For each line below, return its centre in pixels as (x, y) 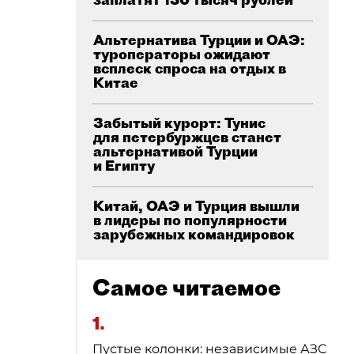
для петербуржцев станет (187, 137)
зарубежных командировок (194, 234)
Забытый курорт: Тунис (179, 123)
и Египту (124, 166)
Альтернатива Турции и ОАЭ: (199, 40)
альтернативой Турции (175, 151)
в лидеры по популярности (190, 220)
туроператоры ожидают (182, 54)
